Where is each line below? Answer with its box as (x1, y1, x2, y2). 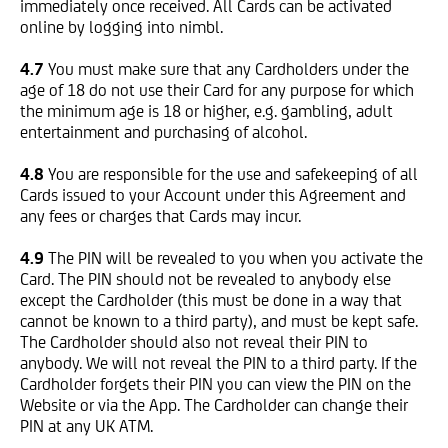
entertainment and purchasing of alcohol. (20, 122, 307, 142)
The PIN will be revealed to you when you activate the (48, 248, 423, 268)
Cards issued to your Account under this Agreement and (20, 185, 406, 205)
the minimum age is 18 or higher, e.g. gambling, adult (20, 101, 393, 121)
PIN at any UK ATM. (20, 416, 153, 436)
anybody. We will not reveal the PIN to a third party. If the (20, 353, 417, 373)
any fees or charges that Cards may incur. (20, 206, 301, 226)
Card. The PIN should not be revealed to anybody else (20, 269, 391, 289)
